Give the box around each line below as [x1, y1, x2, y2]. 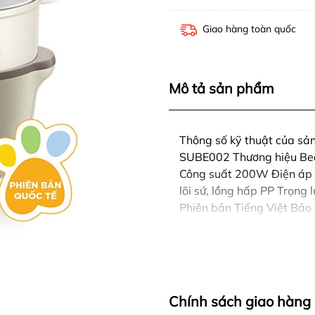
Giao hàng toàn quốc [202, 22, 296, 35]
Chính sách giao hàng [169, 292, 311, 310]
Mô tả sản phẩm [169, 79, 274, 97]
